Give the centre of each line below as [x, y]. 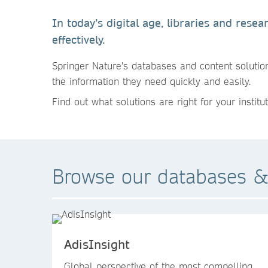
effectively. [78, 40]
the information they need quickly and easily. [151, 81]
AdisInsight [97, 244]
